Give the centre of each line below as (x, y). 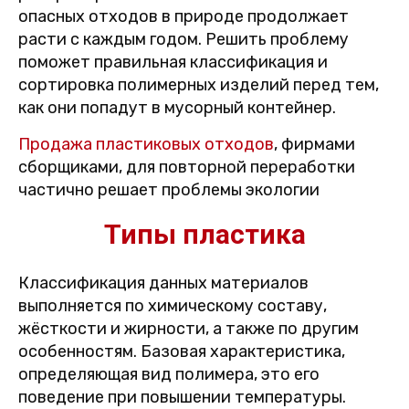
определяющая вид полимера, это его (169, 374)
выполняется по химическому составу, (173, 306)
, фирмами (315, 144)
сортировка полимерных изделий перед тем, (199, 85)
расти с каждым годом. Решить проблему (184, 39)
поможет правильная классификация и (173, 62)
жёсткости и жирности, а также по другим (189, 329)
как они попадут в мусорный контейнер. (177, 108)
